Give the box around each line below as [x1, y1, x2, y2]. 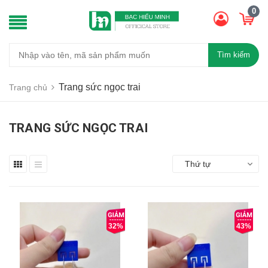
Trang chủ [9, 82, 47, 92]
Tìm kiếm [217, 50, 250, 60]
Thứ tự [184, 159, 211, 169]
